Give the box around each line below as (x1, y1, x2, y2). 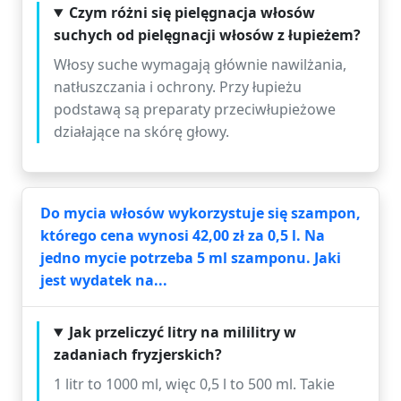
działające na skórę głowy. (54, 122, 229, 141)
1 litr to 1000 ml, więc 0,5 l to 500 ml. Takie (54, 374, 335, 394)
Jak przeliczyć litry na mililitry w (68, 322, 296, 342)
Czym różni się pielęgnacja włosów (68, 3, 315, 22)
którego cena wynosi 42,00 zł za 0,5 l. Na (40, 226, 325, 245)
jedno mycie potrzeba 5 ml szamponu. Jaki (40, 248, 341, 268)
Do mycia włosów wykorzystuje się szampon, (40, 203, 361, 223)
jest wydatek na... (40, 270, 167, 290)
